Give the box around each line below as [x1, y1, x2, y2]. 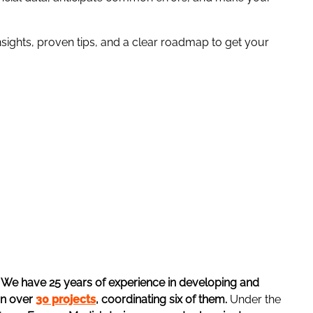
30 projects [36, 293, 96, 307]
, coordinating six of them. [96, 293, 230, 307]
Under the [230, 293, 281, 307]
